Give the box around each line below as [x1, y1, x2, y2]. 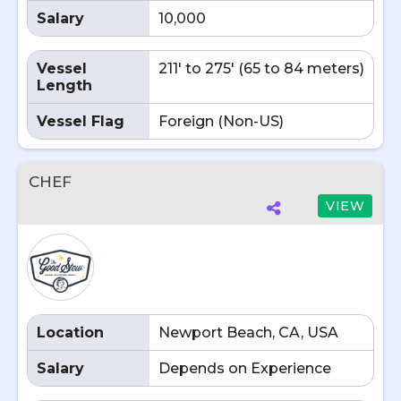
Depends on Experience [158, 360, 331, 377]
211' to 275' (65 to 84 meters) [158, 60, 364, 77]
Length [37, 77, 92, 94]
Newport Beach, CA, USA [158, 324, 338, 341]
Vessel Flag [37, 113, 124, 130]
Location [37, 324, 104, 341]
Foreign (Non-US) [158, 113, 284, 130]
